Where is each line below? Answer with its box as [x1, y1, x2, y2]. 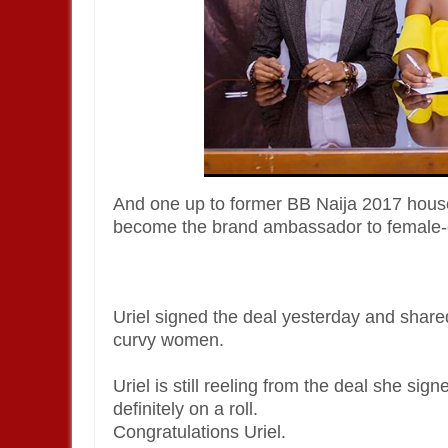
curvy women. [113, 330, 224, 350]
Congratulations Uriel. [113, 422, 286, 442]
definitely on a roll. [113, 399, 258, 419]
